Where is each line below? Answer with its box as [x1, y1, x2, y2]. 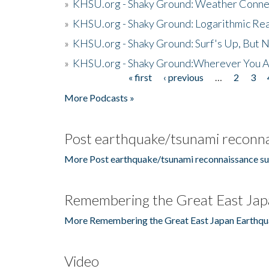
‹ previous [163, 71, 204, 83]
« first [128, 71, 152, 83]
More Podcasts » [64, 91, 134, 103]
